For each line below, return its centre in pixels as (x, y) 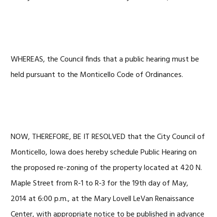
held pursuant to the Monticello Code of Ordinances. (97, 75)
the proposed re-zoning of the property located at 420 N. (107, 168)
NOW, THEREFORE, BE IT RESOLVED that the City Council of (108, 137)
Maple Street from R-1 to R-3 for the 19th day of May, (100, 184)
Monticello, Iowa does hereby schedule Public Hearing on (104, 153)
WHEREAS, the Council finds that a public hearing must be (105, 60)
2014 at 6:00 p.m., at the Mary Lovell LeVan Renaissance (103, 199)
